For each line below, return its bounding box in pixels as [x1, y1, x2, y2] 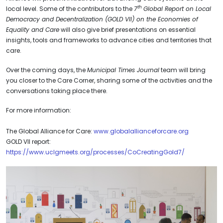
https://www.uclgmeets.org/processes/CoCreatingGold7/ [6, 147, 185, 156]
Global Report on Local [143, 4, 211, 13]
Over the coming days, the [6, 65, 87, 74]
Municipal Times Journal [87, 65, 159, 74]
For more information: [6, 106, 71, 114]
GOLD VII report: [6, 137, 51, 146]
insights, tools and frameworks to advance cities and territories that [6, 35, 212, 44]
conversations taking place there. [6, 86, 109, 95]
